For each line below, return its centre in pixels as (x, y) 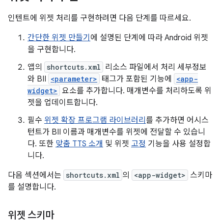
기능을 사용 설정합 (178, 144)
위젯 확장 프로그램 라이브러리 (95, 120)
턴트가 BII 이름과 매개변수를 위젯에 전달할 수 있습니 (116, 132)
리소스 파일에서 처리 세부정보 (155, 67)
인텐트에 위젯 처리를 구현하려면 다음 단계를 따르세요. (99, 18)
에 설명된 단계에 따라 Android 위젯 (149, 38)
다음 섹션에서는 (36, 175)
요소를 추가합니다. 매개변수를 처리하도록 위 (136, 91)
